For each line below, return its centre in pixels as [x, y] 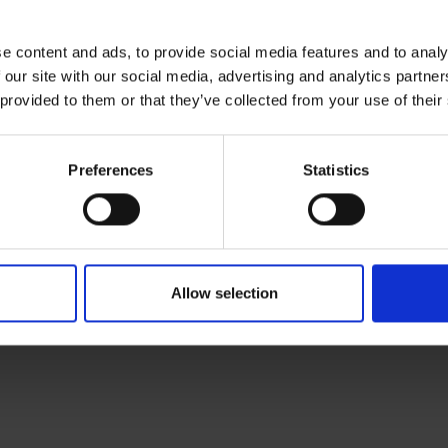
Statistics [336, 170]
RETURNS [79, 186]
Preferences [111, 170]
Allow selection [224, 293]
